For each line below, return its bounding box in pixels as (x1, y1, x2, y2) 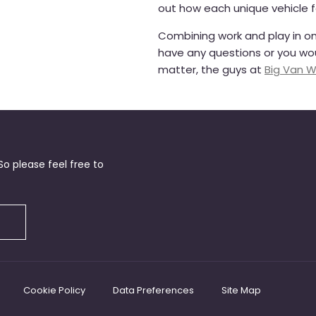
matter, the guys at (158, 61, 265, 77)
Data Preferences (113, 284, 194, 298)
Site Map (221, 284, 261, 298)
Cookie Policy (23, 284, 85, 298)
